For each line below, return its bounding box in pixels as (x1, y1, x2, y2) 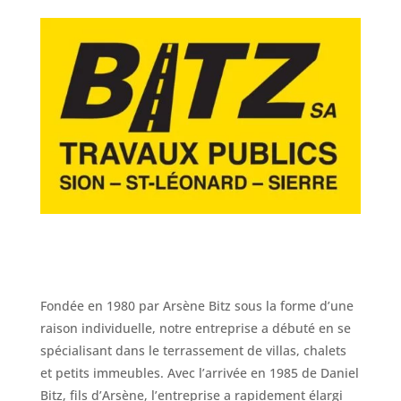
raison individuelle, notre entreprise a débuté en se (39, 319, 351, 337)
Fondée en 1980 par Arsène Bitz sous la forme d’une (39, 296, 354, 314)
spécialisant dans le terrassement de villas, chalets (39, 341, 346, 359)
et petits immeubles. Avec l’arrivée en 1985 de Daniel (39, 363, 359, 381)
